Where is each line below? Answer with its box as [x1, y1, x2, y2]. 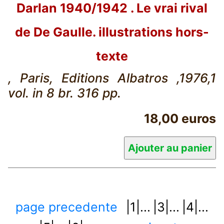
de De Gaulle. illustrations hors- [15, 24, 209, 39]
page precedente [15, 199, 117, 214]
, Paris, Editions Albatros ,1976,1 [8, 70, 216, 85]
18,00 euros [144, 110, 216, 126]
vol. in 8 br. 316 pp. [8, 85, 121, 100]
